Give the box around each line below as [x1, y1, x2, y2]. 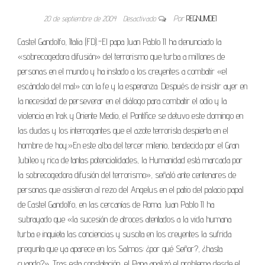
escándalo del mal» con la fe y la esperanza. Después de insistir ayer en [18, 80, 247, 92]
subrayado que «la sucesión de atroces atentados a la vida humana [18, 214, 231, 225]
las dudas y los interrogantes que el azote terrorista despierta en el [18, 125, 228, 137]
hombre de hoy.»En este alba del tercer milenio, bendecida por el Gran [18, 140, 239, 151]
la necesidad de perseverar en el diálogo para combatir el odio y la [18, 95, 227, 107]
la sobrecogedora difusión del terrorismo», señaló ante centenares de [18, 169, 236, 181]
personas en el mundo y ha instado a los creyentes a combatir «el [18, 66, 227, 77]
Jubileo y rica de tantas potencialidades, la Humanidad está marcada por [18, 154, 243, 166]
